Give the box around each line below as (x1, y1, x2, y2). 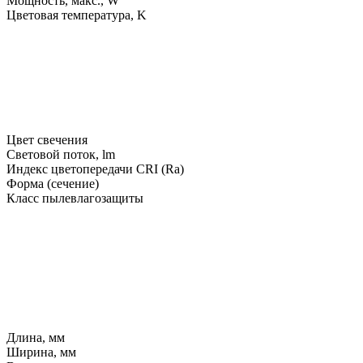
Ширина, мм (6, 344, 76, 359)
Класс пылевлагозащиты (6, 190, 143, 205)
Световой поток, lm (6, 147, 115, 161)
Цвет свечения (6, 132, 91, 147)
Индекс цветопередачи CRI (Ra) (6, 161, 184, 176)
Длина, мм (6, 330, 65, 344)
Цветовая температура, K (6, 7, 147, 22)
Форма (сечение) (6, 176, 99, 190)
